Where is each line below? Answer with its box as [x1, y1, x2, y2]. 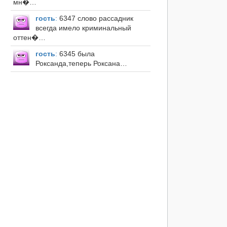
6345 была [57, 50, 95, 58]
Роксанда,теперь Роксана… [35, 59, 127, 68]
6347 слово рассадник [57, 14, 133, 23]
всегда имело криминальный [35, 24, 131, 32]
